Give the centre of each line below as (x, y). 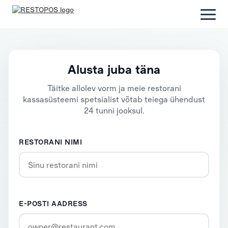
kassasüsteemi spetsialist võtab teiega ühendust (114, 99)
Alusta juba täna (114, 69)
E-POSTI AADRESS (53, 203)
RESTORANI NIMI (50, 142)
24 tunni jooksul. (114, 110)
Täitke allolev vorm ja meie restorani (114, 88)
